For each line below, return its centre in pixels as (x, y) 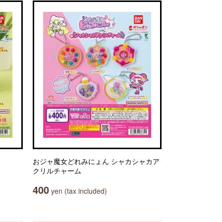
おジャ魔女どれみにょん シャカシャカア (96, 161)
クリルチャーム (57, 170)
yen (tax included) (78, 191)
